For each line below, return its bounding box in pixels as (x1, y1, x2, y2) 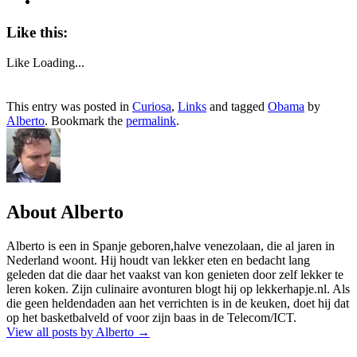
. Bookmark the (45, 114, 126, 128)
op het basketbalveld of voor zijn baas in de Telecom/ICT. (6, 311, 296, 325)
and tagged (206, 100, 268, 114)
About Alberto (6, 202, 124, 223)
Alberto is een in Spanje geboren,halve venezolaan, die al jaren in (6, 239, 335, 253)
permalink (126, 114, 176, 128)
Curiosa (132, 100, 171, 114)
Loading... (33, 56, 84, 70)
